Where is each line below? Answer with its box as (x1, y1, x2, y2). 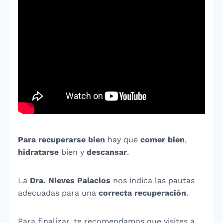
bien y (61, 147, 87, 157)
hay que (105, 135, 140, 144)
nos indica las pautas (111, 176, 195, 185)
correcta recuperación (99, 188, 186, 198)
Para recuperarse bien (18, 135, 105, 144)
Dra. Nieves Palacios (30, 176, 111, 185)
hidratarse (18, 147, 61, 157)
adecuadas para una (18, 188, 99, 198)
